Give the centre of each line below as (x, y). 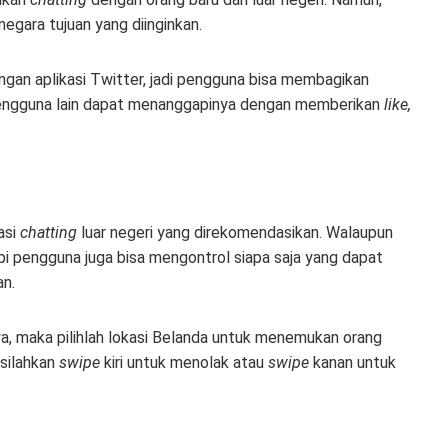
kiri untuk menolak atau (184, 362)
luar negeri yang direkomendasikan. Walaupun (235, 232)
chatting (48, 232)
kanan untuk (352, 362)
